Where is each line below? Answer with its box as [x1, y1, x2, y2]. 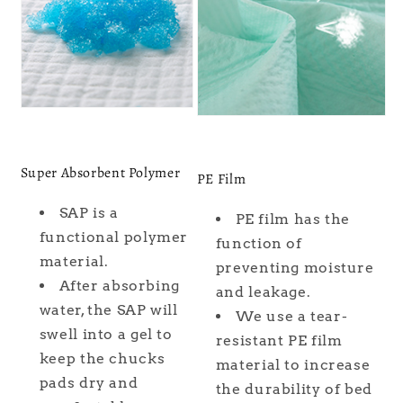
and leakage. [215, 283, 311, 301]
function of [215, 235, 302, 253]
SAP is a [58, 204, 119, 222]
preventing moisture [215, 259, 374, 277]
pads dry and [39, 374, 139, 392]
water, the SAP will [39, 301, 178, 319]
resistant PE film [215, 332, 343, 350]
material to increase [215, 356, 371, 374]
